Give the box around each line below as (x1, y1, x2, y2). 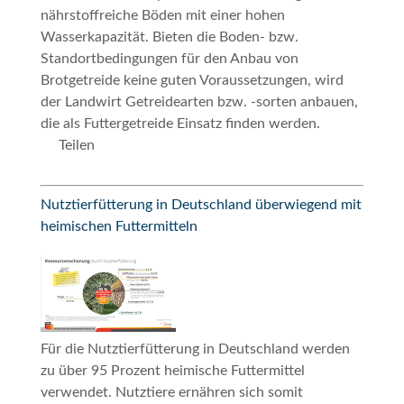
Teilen (58, 137, 95, 152)
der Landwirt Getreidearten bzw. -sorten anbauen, (40, 94, 358, 109)
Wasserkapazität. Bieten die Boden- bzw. (40, 29, 298, 44)
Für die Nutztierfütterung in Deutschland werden (40, 341, 350, 356)
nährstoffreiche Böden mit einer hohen (40, 7, 285, 23)
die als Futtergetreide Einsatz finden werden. (40, 115, 320, 131)
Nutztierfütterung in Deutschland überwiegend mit (40, 197, 362, 212)
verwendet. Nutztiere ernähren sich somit (40, 384, 303, 399)
